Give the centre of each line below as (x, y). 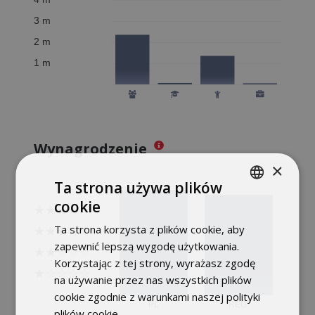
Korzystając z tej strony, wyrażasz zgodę (155, 263)
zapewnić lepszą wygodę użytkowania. (147, 246)
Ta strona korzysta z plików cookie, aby (150, 229)
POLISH (252, 208)
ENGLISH (255, 232)
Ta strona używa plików (139, 188)
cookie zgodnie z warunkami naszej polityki (157, 297)
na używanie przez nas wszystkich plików (153, 280)
